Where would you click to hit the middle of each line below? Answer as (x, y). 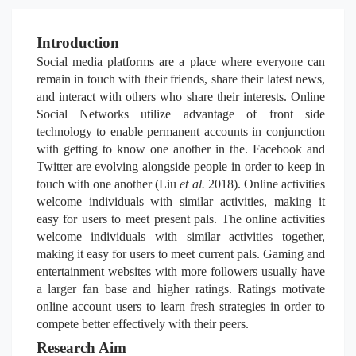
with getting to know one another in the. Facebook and (180, 149)
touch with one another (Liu (108, 184)
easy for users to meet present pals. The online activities (180, 219)
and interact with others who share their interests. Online (180, 97)
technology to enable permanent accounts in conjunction (180, 132)
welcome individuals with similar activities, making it (180, 201)
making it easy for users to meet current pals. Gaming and (180, 254)
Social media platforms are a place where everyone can (180, 62)
